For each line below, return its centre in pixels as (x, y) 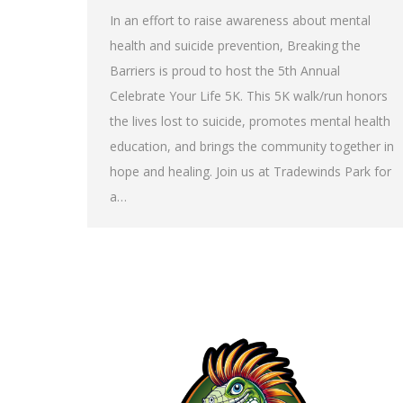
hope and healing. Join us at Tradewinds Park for (251, 171)
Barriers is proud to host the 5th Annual (225, 71)
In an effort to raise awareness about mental (240, 20)
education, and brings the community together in (252, 146)
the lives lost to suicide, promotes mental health (250, 121)
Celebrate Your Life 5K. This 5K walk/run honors (249, 96)
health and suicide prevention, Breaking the (235, 45)
